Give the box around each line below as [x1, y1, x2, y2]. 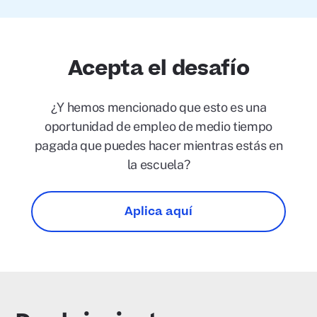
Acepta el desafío [67, 54, 250, 83]
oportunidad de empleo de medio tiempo [44, 119, 273, 134]
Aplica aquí [125, 203, 192, 220]
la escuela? [127, 157, 190, 172]
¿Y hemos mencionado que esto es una [50, 100, 267, 115]
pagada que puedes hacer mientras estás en [34, 138, 283, 153]
